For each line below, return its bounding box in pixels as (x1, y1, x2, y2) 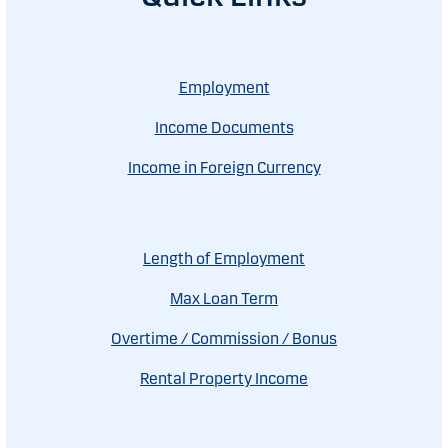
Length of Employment (143, 249, 305, 269)
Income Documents (154, 118, 294, 138)
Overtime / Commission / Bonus (111, 329, 337, 349)
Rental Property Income (140, 369, 308, 389)
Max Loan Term (170, 289, 278, 309)
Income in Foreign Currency (127, 158, 321, 178)
